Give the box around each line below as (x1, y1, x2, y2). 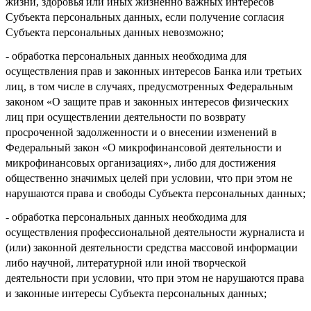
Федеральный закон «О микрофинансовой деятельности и (6, 141, 282, 153)
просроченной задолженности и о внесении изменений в (6, 126, 277, 138)
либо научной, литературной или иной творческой (6, 256, 246, 269)
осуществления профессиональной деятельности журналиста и (6, 226, 305, 238)
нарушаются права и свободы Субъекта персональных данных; (6, 187, 305, 199)
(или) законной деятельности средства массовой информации (6, 241, 298, 253)
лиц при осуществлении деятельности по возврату (6, 110, 246, 123)
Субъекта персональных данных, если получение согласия (6, 10, 284, 23)
